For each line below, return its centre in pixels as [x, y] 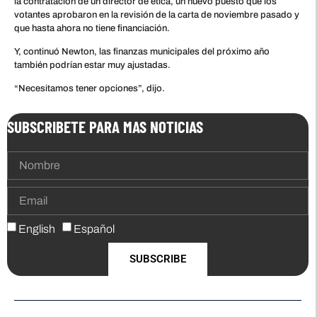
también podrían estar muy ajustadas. [92, 65]
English [37, 229]
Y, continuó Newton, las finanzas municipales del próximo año [142, 52]
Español [94, 229]
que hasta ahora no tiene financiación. [92, 28]
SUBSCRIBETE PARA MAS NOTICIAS [105, 126]
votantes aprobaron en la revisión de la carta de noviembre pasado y [157, 15]
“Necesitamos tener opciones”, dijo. [90, 89]
